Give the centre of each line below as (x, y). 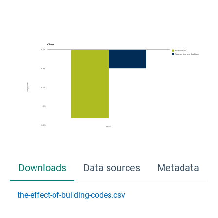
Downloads (42, 168)
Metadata (178, 168)
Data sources (111, 168)
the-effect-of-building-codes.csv (71, 195)
